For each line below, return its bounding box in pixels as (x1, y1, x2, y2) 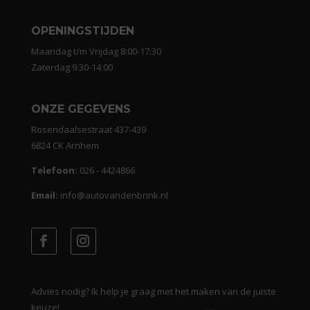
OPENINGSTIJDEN (30, 24, 134, 38)
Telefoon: (30, 164, 77, 177)
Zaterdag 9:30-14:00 (30, 61, 113, 74)
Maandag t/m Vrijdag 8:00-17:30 (30, 45, 161, 58)
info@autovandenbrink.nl (60, 189, 168, 202)
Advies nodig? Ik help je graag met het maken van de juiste (30, 284, 276, 298)
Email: (30, 189, 58, 202)
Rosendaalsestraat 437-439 (30, 123, 146, 136)
